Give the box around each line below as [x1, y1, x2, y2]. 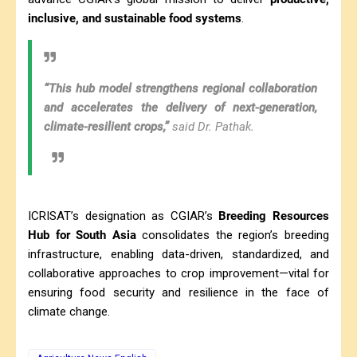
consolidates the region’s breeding [135, 227, 330, 242]
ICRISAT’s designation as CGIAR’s [28, 208, 219, 223]
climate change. [28, 304, 110, 319]
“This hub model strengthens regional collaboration [44, 80, 317, 96]
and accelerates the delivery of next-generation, [44, 100, 317, 115]
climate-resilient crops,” [44, 119, 169, 134]
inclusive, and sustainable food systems [28, 10, 241, 25]
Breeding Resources [218, 208, 330, 223]
